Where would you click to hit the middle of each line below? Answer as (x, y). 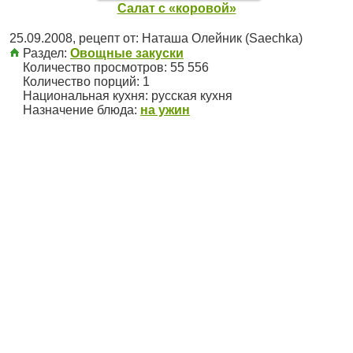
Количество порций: (81, 82)
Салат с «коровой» (176, 8)
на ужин (165, 110)
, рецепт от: (107, 38)
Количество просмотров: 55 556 (114, 67)
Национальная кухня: (85, 96)
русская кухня (192, 96)
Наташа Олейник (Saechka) (222, 38)
